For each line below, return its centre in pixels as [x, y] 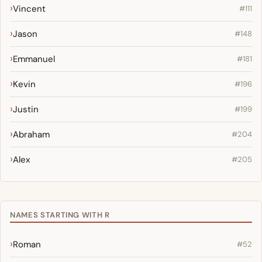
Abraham [31, 134]
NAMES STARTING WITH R [60, 215]
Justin [26, 109]
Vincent [29, 8]
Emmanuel [34, 59]
